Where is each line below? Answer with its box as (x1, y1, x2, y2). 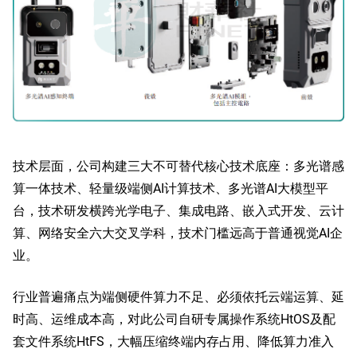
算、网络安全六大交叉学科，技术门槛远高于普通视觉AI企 (13, 224, 343, 241)
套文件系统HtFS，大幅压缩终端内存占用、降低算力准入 (13, 332, 334, 350)
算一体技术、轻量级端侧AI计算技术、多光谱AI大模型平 (13, 179, 328, 197)
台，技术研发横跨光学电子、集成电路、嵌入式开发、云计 (13, 202, 344, 219)
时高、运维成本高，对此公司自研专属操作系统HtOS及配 (13, 310, 335, 328)
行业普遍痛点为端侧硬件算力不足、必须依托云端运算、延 (13, 288, 344, 305)
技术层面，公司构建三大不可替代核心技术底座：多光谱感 (13, 157, 344, 175)
